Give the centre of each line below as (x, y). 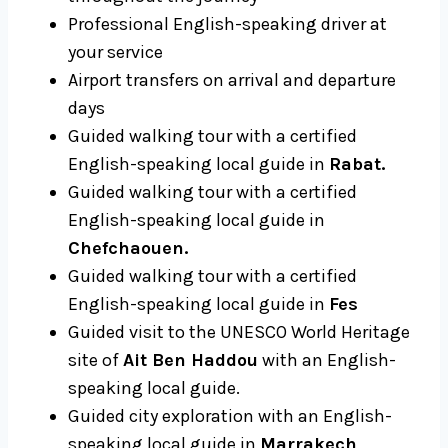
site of (95, 360)
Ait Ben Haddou (190, 360)
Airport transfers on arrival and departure (232, 80)
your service (115, 52)
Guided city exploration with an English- (230, 416)
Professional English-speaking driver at (227, 24)
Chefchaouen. (128, 248)
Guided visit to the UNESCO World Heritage (239, 332)
